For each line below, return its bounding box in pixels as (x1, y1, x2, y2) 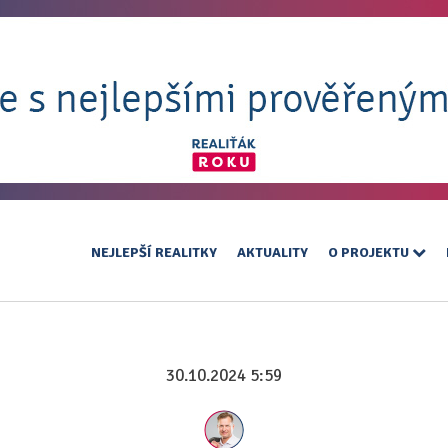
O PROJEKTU (328, 244, 412, 261)
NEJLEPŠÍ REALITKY (91, 244, 217, 261)
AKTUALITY (237, 244, 308, 261)
